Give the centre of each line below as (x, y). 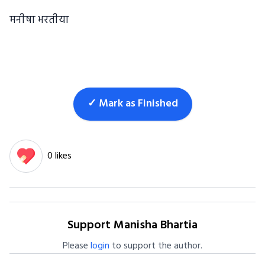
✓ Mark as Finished (132, 104)
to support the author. (156, 246)
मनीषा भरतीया (39, 21)
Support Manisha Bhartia (132, 226)
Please (77, 246)
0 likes (59, 156)
